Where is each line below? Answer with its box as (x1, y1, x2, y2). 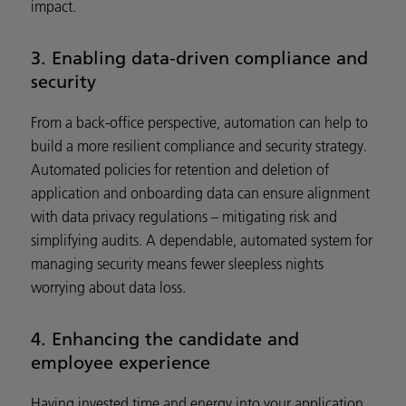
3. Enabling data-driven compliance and (31, 44, 368, 69)
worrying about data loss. (31, 277, 186, 296)
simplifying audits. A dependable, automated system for (31, 230, 372, 249)
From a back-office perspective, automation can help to (31, 112, 368, 131)
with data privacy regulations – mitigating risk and (31, 207, 337, 226)
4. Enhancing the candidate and (31, 325, 299, 350)
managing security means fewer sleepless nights (31, 254, 324, 273)
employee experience (31, 349, 210, 373)
